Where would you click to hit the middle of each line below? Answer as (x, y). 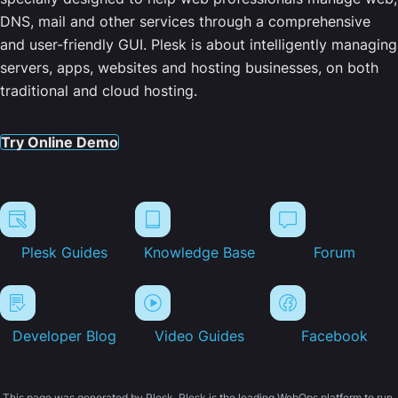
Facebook (334, 336)
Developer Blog (64, 336)
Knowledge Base (199, 253)
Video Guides (199, 336)
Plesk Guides (64, 253)
